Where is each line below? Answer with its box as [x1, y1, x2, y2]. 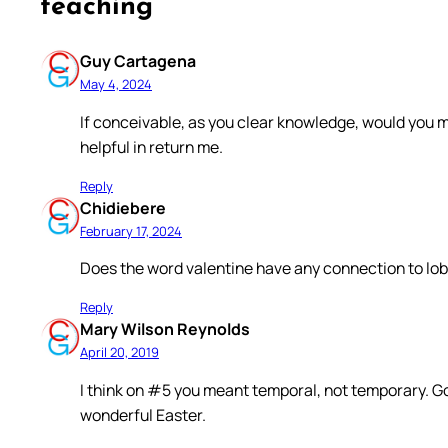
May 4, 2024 [80, 74, 152, 93]
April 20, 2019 [80, 343, 159, 362]
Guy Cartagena [80, 49, 196, 72]
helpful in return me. [80, 135, 223, 158]
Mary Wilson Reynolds [80, 318, 250, 341]
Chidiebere [80, 196, 166, 219]
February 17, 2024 [80, 221, 182, 240]
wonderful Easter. [80, 404, 206, 427]
